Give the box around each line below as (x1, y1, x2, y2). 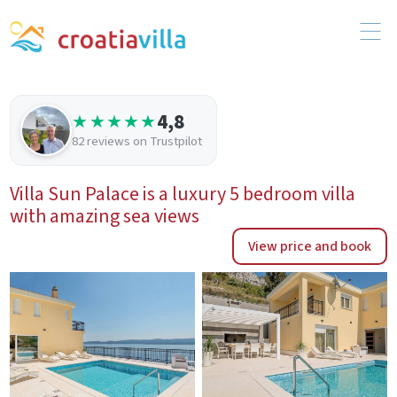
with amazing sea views (10, 201, 200, 230)
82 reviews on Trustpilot (72, 132, 203, 152)
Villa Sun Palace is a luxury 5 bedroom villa (10, 179, 356, 208)
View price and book (247, 236, 371, 256)
